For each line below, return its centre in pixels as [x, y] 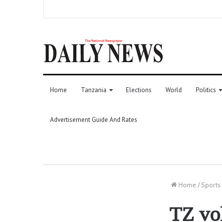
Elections [139, 90]
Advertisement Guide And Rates [94, 119]
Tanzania [94, 90]
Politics [206, 90]
